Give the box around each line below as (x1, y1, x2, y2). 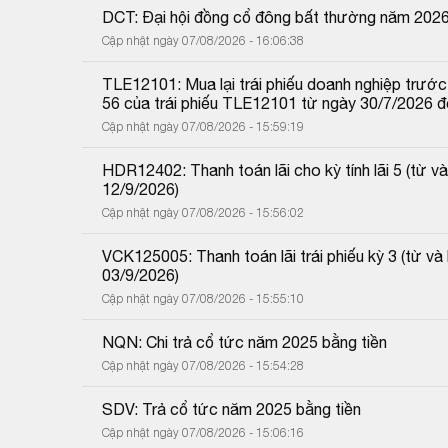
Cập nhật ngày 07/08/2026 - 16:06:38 (102, 32, 304, 48)
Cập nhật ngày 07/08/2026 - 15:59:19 (102, 118, 304, 134)
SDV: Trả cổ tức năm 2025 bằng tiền (102, 399, 361, 418)
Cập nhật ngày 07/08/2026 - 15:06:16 (102, 424, 304, 440)
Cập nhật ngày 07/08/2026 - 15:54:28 (102, 357, 304, 373)
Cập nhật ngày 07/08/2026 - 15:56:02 (102, 204, 304, 220)
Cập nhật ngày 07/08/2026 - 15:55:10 (102, 290, 304, 306)
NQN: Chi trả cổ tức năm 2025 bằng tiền (102, 332, 387, 351)
